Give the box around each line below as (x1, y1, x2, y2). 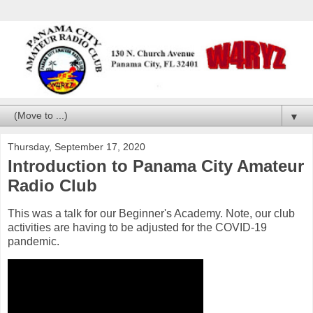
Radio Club (8, 175, 97, 195)
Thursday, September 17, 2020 (8, 140, 145, 152)
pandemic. (8, 235, 59, 247)
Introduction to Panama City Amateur (8, 156, 304, 175)
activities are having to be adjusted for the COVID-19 (8, 221, 267, 233)
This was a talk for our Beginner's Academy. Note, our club (8, 207, 295, 219)
